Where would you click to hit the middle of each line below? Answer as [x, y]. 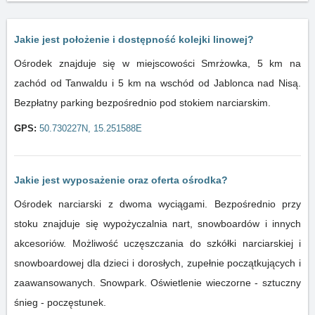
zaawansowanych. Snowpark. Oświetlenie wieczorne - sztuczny [157, 283]
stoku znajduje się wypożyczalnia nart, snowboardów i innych [157, 224]
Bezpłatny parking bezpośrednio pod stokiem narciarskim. [142, 103]
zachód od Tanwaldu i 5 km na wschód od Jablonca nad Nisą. [157, 83]
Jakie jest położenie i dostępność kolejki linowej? [134, 39]
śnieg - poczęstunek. [60, 302]
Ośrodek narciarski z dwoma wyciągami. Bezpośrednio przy [157, 204]
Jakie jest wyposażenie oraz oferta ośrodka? [121, 180]
